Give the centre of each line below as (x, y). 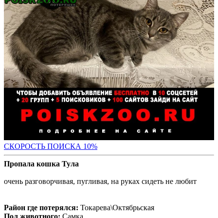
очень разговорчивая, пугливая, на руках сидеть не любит (100, 182)
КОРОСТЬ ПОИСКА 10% (53, 146)
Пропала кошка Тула (41, 164)
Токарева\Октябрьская (116, 208)
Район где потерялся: (41, 208)
